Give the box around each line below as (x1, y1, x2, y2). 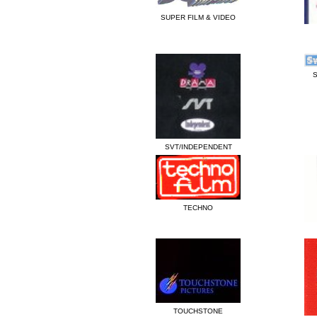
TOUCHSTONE (173, 307, 223, 316)
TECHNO (183, 204, 213, 212)
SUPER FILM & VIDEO (161, 13, 236, 22)
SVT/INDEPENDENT (164, 143, 232, 151)
